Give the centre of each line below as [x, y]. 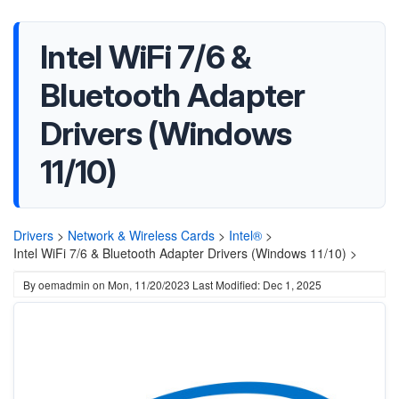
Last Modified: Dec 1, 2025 [257, 285]
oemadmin [64, 285]
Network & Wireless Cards [141, 235]
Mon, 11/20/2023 [149, 285]
